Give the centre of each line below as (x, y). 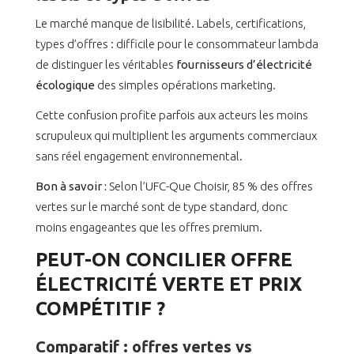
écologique (65, 85)
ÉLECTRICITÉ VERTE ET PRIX (169, 284)
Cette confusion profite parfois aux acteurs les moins (172, 115)
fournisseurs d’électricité (244, 65)
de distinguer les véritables (106, 65)
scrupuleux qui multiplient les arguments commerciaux (176, 136)
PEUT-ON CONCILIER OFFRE (164, 260)
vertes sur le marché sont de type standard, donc (162, 207)
